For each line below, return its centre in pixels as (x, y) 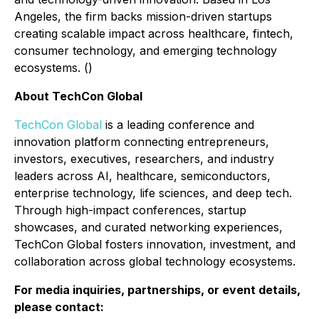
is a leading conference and (178, 125)
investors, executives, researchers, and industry (144, 159)
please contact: (59, 307)
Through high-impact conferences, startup (130, 210)
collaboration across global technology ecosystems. (155, 261)
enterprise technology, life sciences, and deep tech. (153, 193)
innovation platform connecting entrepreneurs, (142, 142)
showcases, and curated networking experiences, (148, 227)
